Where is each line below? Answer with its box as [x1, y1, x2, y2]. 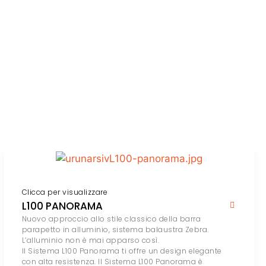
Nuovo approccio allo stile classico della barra [21, 214, 201, 224]
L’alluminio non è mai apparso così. [21, 235, 160, 246]
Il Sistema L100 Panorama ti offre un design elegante [21, 246, 222, 256]
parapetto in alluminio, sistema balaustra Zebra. [21, 224, 209, 235]
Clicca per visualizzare [21, 187, 108, 198]
